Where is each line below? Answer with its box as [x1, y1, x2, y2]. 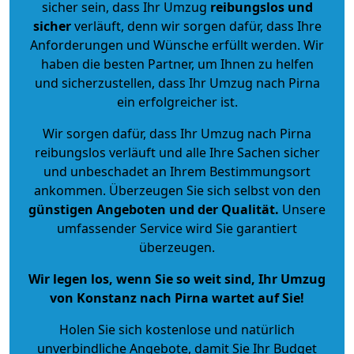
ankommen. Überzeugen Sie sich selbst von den [33, 181, 321, 199]
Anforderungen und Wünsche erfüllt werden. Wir [30, 36, 324, 54]
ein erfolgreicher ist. [116, 92, 238, 111]
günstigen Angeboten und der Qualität [28, 200, 275, 218]
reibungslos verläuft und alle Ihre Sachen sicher [34, 143, 320, 161]
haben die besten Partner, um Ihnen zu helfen [40, 55, 314, 73]
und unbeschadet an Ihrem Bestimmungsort [43, 162, 311, 180]
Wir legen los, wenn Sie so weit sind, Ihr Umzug [28, 269, 326, 288]
